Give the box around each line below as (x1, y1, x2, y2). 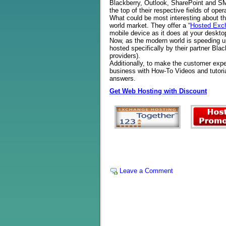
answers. (109, 75, 136, 82)
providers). (109, 52, 140, 60)
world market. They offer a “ (109, 22, 190, 29)
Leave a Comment (120, 167, 173, 175)
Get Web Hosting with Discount (109, 87, 207, 95)
